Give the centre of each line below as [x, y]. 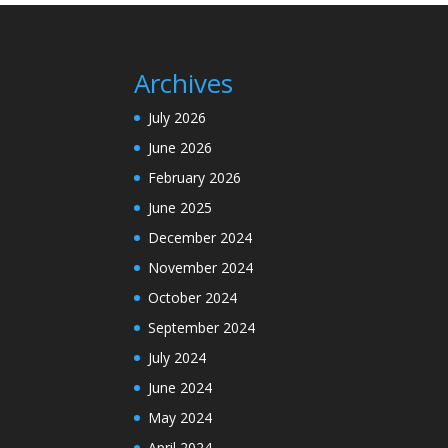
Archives [184, 82]
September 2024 [202, 327]
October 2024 [193, 297]
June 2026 [180, 147]
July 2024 [177, 357]
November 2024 [201, 267]
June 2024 [180, 387]
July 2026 [177, 117]
